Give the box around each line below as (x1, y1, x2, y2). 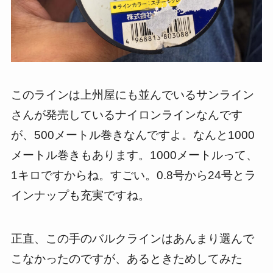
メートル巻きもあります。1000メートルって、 (10, 149, 258, 162)
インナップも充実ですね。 (10, 189, 150, 202)
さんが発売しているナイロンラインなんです (10, 108, 243, 122)
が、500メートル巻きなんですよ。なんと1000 (10, 129, 255, 142)
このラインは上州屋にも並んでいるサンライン (10, 88, 254, 102)
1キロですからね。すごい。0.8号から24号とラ (10, 169, 256, 182)
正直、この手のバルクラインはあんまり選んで (10, 232, 254, 245)
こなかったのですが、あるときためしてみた (10, 252, 243, 265)
